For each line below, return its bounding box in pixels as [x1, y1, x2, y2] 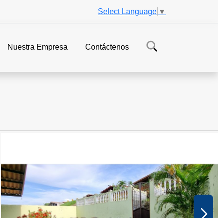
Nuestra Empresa [7, 43, 68, 52]
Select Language [98, 7, 157, 16]
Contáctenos [85, 43, 129, 52]
